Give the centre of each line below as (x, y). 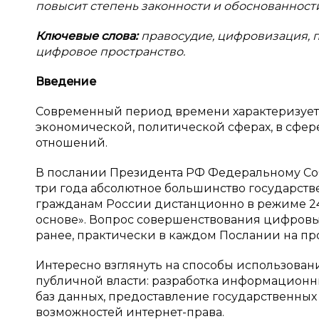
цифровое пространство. (110, 52)
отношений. (72, 143)
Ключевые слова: (88, 36)
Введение (66, 82)
